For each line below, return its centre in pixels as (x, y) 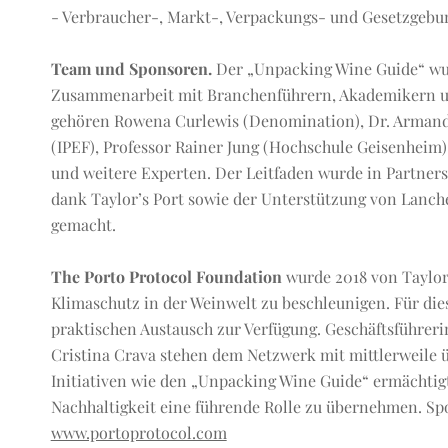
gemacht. (83, 224)
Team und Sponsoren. (131, 68)
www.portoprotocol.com (138, 432)
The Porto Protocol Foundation (166, 276)
